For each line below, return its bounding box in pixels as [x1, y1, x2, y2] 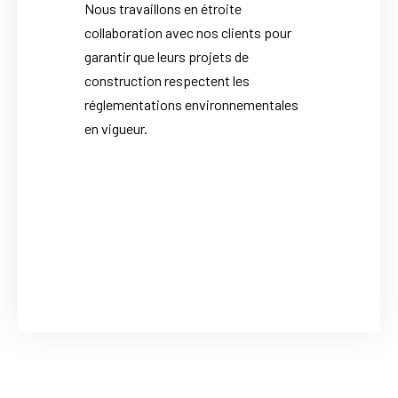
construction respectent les [84, 72, 250, 90]
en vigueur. [84, 120, 147, 138]
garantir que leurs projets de [84, 48, 249, 66]
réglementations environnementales [84, 96, 298, 114]
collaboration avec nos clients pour [84, 24, 291, 42]
